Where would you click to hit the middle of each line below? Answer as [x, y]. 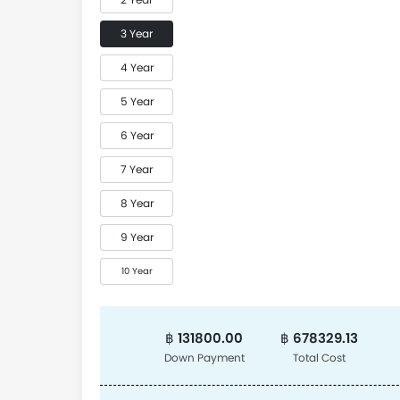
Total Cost [319, 358]
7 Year [137, 169]
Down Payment [204, 358]
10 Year [137, 271]
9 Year [137, 237]
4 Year [137, 67]
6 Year [137, 135]
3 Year [137, 33]
